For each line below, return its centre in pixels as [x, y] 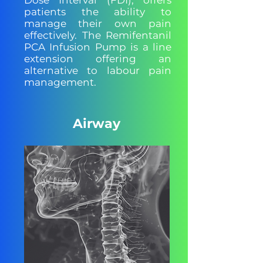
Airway [97, 124]
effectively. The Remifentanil [98, 35]
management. [60, 82]
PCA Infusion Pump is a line [98, 47]
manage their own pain [98, 23]
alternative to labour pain [98, 70]
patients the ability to [98, 12]
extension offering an [98, 59]
